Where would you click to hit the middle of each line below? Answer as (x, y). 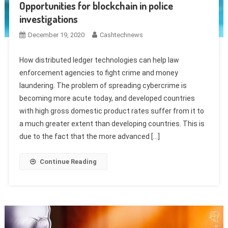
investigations (48, 19)
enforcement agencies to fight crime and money (98, 73)
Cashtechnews (121, 35)
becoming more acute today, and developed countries (107, 98)
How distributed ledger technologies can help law (99, 60)
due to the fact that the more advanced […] (89, 136)
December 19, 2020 (56, 35)
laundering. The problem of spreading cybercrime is (103, 85)
